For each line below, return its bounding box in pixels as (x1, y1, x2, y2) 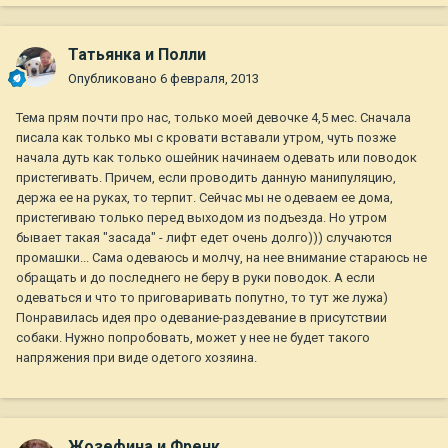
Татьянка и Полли (68, 45, 206, 65)
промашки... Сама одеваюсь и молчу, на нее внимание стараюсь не (16, 250, 427, 266)
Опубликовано (68, 71, 160, 87)
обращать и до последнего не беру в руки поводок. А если (16, 270, 375, 286)
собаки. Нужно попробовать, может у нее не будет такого (16, 330, 370, 346)
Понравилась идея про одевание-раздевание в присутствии (16, 310, 387, 326)
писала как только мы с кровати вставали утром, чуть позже (16, 130, 396, 146)
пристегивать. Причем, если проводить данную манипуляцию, (16, 170, 396, 186)
